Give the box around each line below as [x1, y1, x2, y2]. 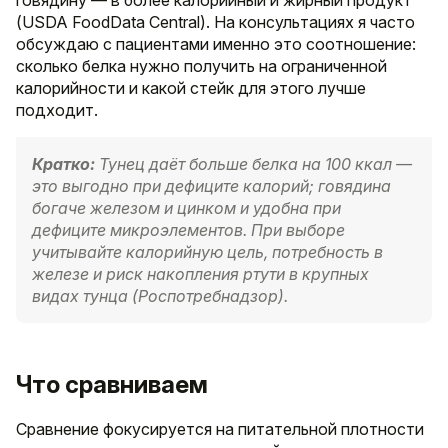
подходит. [16, 99, 98, 120]
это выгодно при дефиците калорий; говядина [32, 175, 391, 196]
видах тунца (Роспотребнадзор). [32, 285, 288, 306]
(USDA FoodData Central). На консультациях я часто [16, 11, 415, 32]
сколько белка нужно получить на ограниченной [16, 55, 387, 76]
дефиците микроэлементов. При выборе [32, 219, 345, 240]
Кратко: [32, 153, 95, 174]
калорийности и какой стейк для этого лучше [16, 77, 366, 98]
